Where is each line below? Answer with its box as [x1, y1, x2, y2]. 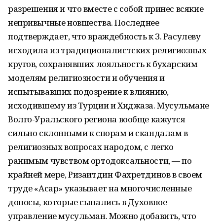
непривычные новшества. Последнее [8, 17, 159, 28]
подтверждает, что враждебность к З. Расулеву [8, 31, 201, 42]
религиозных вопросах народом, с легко [8, 141, 174, 152]
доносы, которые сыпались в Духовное [8, 196, 167, 208]
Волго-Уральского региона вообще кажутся [8, 113, 185, 125]
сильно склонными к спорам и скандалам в [8, 127, 188, 139]
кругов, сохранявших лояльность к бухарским [8, 58, 198, 70]
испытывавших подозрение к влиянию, [8, 86, 169, 97]
